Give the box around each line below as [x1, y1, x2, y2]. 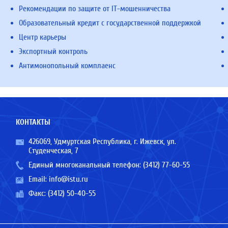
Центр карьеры [19, 33, 67, 42]
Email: [28, 175, 49, 184]
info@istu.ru [48, 175, 88, 184]
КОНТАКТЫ [15, 118, 50, 127]
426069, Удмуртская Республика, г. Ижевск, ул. [28, 137, 176, 146]
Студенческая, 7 [28, 146, 78, 155]
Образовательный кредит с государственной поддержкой [19, 18, 202, 27]
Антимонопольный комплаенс [19, 61, 116, 70]
